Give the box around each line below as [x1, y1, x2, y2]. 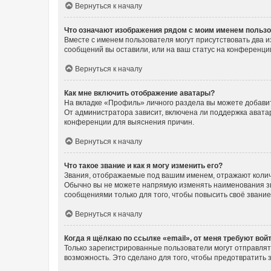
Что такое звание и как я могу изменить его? [64, 161, 223, 170]
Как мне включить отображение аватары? [64, 88, 215, 97]
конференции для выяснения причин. [64, 117, 194, 126]
